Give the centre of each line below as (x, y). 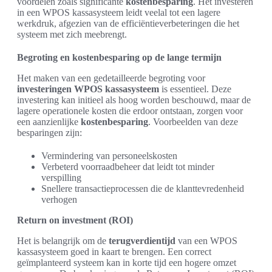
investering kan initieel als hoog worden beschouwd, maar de (134, 100)
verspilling (61, 177)
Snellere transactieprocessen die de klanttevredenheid (143, 188)
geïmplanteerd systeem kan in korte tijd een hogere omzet (127, 262)
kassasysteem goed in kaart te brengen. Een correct (114, 251)
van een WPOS (206, 240)
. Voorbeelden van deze (193, 121)
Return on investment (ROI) (75, 220)
